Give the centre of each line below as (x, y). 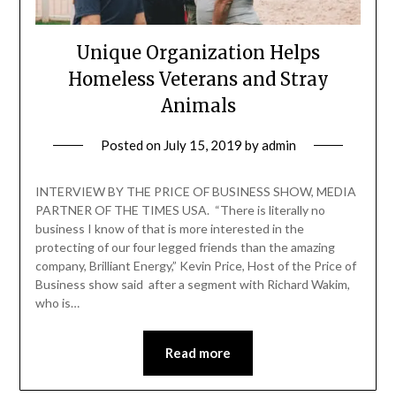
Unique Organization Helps (198, 52)
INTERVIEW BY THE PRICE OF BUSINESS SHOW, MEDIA (195, 191)
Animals (198, 105)
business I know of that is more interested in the (169, 228)
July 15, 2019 (202, 145)
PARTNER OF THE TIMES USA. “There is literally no (180, 209)
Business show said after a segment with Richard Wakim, (192, 284)
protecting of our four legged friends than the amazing (185, 247)
